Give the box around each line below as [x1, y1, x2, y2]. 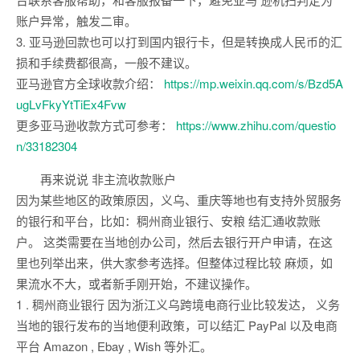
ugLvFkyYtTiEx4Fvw [16, 96, 126, 113]
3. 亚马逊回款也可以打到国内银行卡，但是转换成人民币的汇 [16, 33, 342, 51]
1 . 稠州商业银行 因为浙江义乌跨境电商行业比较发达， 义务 [16, 296, 340, 313]
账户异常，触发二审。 [16, 12, 137, 30]
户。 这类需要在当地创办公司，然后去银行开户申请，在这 [16, 233, 333, 251]
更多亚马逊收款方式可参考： [16, 117, 176, 134]
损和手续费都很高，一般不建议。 [16, 54, 197, 72]
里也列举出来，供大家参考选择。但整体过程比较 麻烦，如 [16, 254, 333, 272]
